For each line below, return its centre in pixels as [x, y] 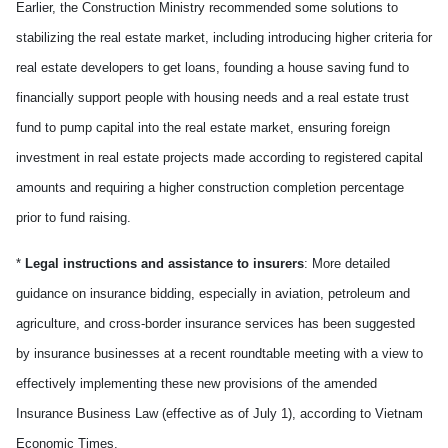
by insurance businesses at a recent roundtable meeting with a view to [219, 353]
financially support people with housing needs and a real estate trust [212, 97]
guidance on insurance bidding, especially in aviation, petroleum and [213, 293]
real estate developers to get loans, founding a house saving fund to [212, 67]
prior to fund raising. [73, 217]
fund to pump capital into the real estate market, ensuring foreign [203, 127]
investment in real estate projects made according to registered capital [219, 157]
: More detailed [347, 263]
